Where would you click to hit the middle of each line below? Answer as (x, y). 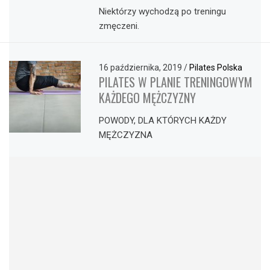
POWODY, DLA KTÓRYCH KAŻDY (163, 121)
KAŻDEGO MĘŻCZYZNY (148, 97)
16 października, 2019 (142, 67)
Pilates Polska (216, 67)
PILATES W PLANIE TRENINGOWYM (176, 82)
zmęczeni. (119, 26)
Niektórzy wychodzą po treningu (163, 11)
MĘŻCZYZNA (126, 135)
